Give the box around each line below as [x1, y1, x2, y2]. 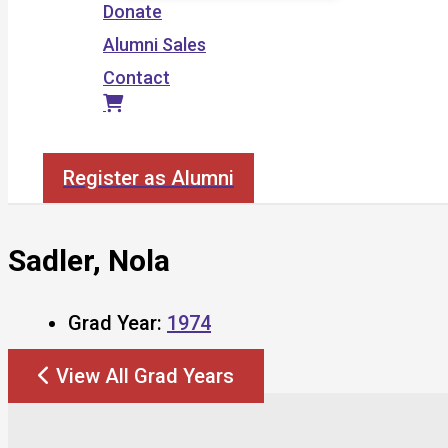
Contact [103, 67, 170, 88]
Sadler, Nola [8, 242, 170, 278]
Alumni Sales [103, 34, 206, 55]
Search [42, 131, 100, 152]
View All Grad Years [56, 363, 234, 388]
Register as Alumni [63, 166, 234, 190]
